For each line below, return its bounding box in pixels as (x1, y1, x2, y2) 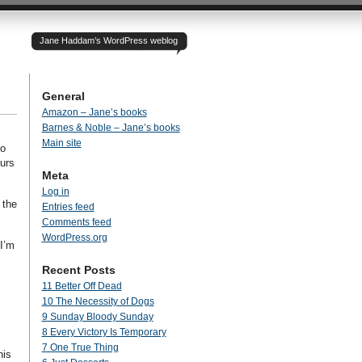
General (41, 90, 85, 103)
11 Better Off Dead (41, 280, 122, 292)
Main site (41, 137, 82, 149)
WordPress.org (41, 232, 107, 243)
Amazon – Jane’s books (41, 107, 147, 118)
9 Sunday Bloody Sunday (41, 311, 154, 322)
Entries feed (41, 201, 95, 213)
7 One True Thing (41, 342, 119, 353)
